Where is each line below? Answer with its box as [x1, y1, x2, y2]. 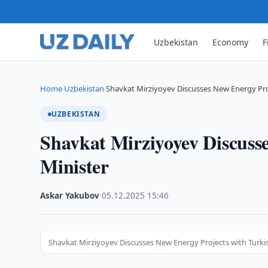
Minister [40, 152, 109, 180]
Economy [212, 36, 249, 48]
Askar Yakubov [40, 190, 100, 201]
